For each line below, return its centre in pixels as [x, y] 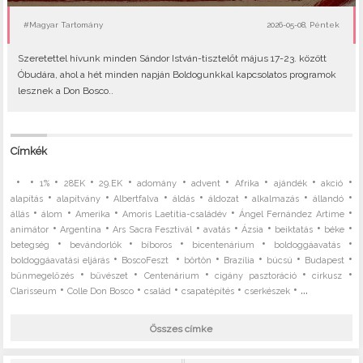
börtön [198, 261]
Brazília [239, 261]
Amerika [92, 215]
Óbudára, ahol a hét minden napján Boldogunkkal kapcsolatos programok [177, 75]
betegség [30, 246]
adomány [157, 184]
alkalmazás [276, 199]
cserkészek [268, 292]
